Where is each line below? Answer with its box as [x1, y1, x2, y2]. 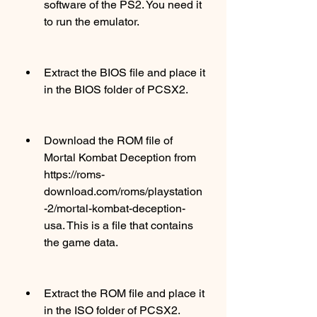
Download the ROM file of [44, 134, 173, 147]
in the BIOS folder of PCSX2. [44, 83, 188, 96]
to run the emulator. [44, 15, 139, 28]
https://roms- [44, 168, 105, 181]
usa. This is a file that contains [44, 219, 193, 232]
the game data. [44, 236, 118, 249]
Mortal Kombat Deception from [44, 151, 196, 164]
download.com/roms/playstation [44, 185, 202, 198]
